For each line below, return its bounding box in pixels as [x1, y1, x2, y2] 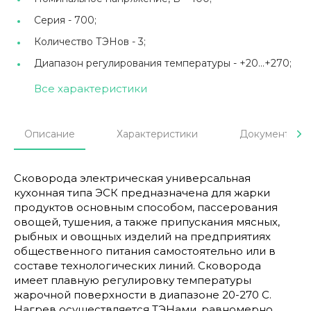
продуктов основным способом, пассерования [14, 201, 278, 215]
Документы [239, 128, 296, 141]
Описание [24, 128, 75, 141]
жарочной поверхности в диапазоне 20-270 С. [14, 288, 271, 302]
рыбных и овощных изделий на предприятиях [14, 230, 271, 244]
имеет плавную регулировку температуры [14, 274, 251, 287]
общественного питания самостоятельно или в [14, 244, 276, 258]
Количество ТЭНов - [34, 35, 138, 49]
